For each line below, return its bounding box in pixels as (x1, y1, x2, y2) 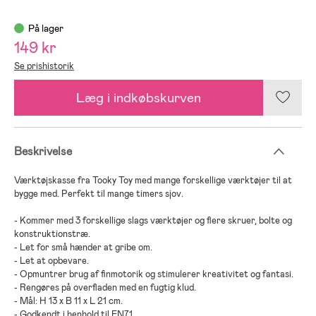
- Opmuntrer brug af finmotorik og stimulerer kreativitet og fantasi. (14, 267, 293, 280)
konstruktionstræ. (14, 227, 90, 240)
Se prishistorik (14, 59, 74, 72)
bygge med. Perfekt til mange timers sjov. (14, 187, 183, 200)
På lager (28, 21, 63, 35)
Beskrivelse (14, 143, 72, 159)
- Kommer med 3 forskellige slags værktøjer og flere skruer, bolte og (14, 214, 292, 226)
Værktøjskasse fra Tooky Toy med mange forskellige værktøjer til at (14, 174, 292, 186)
